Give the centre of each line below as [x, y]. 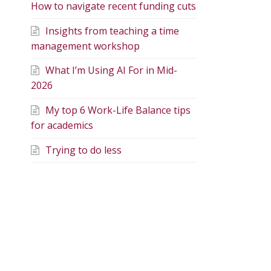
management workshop [85, 46]
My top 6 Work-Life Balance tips [118, 110]
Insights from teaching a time [112, 31]
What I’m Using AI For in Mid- [111, 70]
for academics [62, 126]
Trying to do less [83, 150]
